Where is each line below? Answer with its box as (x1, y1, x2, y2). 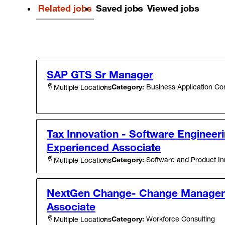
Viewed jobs (147, 3, 199, 14)
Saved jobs (96, 3, 143, 14)
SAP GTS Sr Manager (47, 68, 153, 81)
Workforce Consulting (144, 214, 215, 223)
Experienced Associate (47, 141, 161, 154)
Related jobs (38, 3, 92, 14)
